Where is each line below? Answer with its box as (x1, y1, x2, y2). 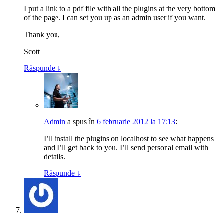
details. (44, 153, 65, 162)
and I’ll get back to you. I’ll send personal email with (44, 144, 208, 153)
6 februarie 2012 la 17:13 (97, 118, 175, 127)
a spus (67, 118, 87, 127)
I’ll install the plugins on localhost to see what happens (44, 135, 214, 144)
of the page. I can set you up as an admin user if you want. (24, 14, 206, 23)
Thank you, (24, 31, 60, 40)
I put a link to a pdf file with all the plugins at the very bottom (24, 5, 215, 14)
